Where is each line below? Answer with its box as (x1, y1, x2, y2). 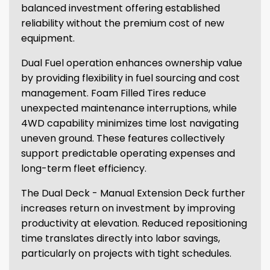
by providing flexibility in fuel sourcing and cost (21, 71, 240, 85)
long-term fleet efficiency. (21, 162, 146, 175)
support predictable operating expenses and (21, 146, 235, 160)
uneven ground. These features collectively (21, 131, 225, 145)
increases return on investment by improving (21, 201, 235, 215)
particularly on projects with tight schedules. (21, 246, 231, 260)
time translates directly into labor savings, (21, 231, 220, 245)
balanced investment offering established (21, 1, 220, 15)
